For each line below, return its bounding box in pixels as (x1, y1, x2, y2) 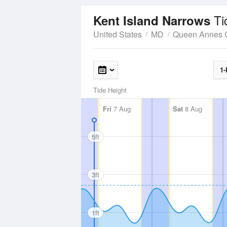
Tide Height (93, 85, 127, 95)
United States (93, 28, 142, 40)
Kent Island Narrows (93, 12, 214, 29)
